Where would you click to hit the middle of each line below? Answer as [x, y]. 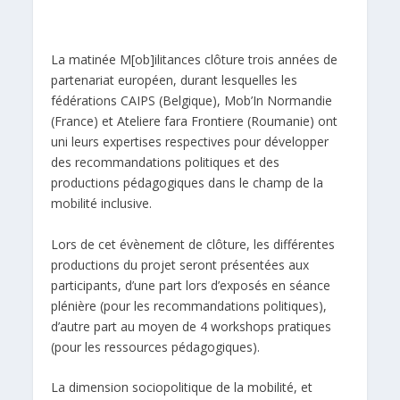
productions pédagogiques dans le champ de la [187, 183]
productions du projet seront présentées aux [180, 264]
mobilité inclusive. [102, 204]
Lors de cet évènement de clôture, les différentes [193, 244]
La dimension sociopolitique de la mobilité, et [182, 387]
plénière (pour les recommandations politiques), [189, 305]
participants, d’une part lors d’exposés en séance [191, 285]
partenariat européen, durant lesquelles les [175, 80]
